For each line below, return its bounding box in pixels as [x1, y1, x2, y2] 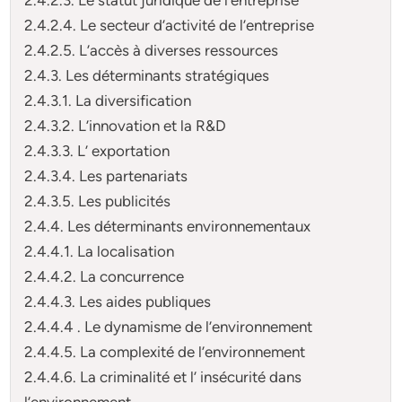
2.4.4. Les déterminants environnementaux [24, 216, 311, 235]
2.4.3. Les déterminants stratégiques [24, 66, 270, 84]
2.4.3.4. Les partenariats [24, 166, 188, 185]
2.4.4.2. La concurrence [24, 267, 185, 285]
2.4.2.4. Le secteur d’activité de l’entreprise [24, 15, 315, 34]
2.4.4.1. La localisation [24, 241, 175, 260]
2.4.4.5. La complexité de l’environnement [24, 342, 306, 361]
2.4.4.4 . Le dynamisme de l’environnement [24, 317, 313, 336]
